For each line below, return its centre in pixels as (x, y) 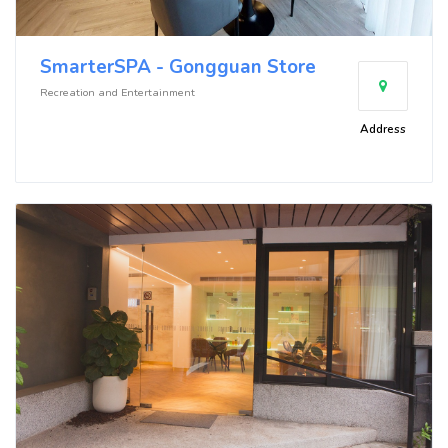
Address (383, 128)
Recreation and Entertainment (117, 92)
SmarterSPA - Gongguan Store (178, 66)
